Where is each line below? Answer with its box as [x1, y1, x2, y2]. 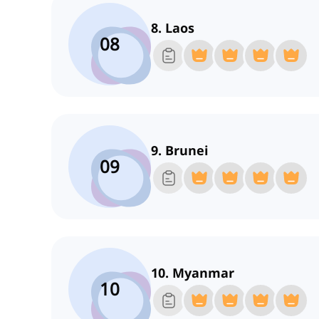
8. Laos [151, 19, 194, 37]
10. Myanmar [151, 264, 234, 282]
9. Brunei [151, 142, 208, 159]
